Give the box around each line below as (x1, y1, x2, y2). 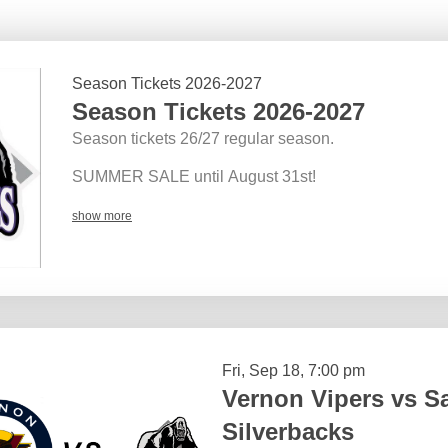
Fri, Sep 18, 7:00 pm (222, 361, 365, 379)
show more (72, 208, 132, 223)
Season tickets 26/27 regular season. (72, 129, 334, 147)
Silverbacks (222, 417, 354, 445)
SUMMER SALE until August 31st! (72, 167, 316, 185)
